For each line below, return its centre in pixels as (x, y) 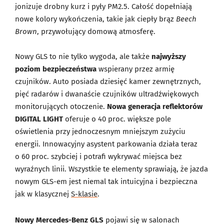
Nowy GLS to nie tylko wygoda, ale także (83, 57)
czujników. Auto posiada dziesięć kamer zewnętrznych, (108, 82)
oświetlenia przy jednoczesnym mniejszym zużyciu (100, 132)
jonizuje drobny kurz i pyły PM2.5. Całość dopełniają (103, 7)
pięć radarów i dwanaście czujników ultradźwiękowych (107, 94)
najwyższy (169, 57)
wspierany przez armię (135, 69)
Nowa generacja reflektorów (155, 107)
